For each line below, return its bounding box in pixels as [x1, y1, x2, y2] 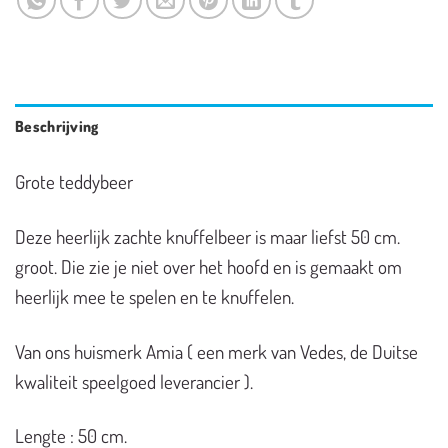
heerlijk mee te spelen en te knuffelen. [15, 283, 294, 309]
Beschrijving [15, 116, 99, 137]
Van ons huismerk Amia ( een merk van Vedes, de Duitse [15, 338, 418, 364]
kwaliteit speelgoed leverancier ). [15, 368, 253, 394]
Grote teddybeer [15, 169, 133, 195]
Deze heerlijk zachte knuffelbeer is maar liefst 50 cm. [15, 223, 400, 249]
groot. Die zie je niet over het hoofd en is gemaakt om [15, 253, 402, 279]
